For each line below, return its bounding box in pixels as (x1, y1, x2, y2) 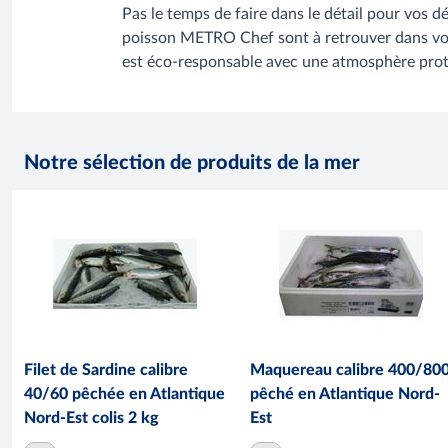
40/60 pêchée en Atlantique (24, 385, 225, 402)
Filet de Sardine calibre (24, 361, 188, 378)
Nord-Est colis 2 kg (24, 409, 159, 426)
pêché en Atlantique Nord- (250, 385, 440, 402)
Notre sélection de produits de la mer (24, 152, 360, 173)
